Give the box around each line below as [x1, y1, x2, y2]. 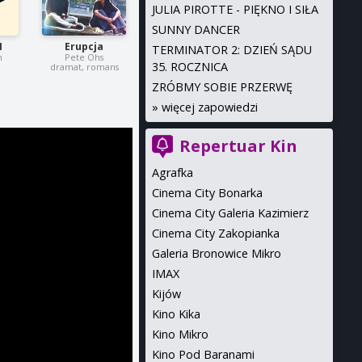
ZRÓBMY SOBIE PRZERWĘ [151, 79, 293, 95]
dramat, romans [49, 61, 119, 74]
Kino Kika [151, 306, 200, 322]
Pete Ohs [65, 51, 104, 64]
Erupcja [65, 40, 104, 54]
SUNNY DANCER [151, 22, 240, 37]
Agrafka [151, 165, 193, 180]
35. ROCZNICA [151, 59, 228, 74]
